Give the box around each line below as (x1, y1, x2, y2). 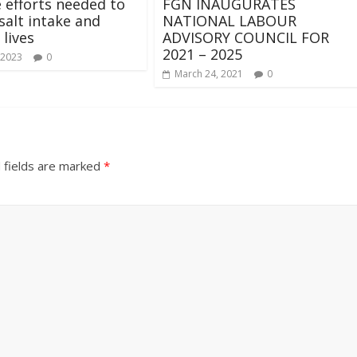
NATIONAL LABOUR (163, 11, 296, 31)
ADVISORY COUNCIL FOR (163, 28, 329, 48)
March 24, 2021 (175, 67, 243, 81)
